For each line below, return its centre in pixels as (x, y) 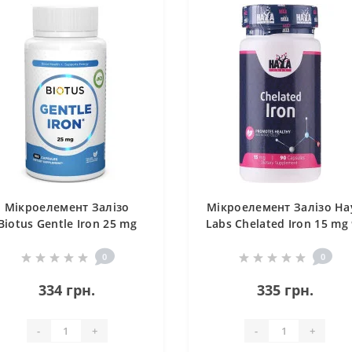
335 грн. (285, 290)
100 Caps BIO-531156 (67, 240)
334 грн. (67, 290)
